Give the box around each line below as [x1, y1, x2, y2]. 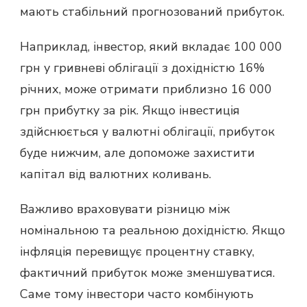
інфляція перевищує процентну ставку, [20, 243, 254, 260]
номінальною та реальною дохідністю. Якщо [20, 222, 285, 239]
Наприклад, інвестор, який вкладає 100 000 [20, 38, 282, 56]
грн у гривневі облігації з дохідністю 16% [20, 60, 265, 77]
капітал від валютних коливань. [20, 166, 211, 183]
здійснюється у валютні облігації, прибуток [20, 123, 275, 140]
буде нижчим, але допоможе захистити [20, 145, 255, 162]
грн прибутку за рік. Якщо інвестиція [20, 102, 240, 119]
